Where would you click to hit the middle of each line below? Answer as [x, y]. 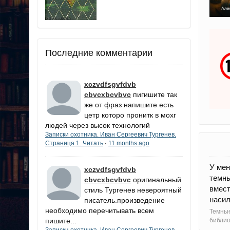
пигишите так [155, 94]
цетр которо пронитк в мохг [130, 115]
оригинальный [157, 179]
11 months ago [129, 143]
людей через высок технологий [98, 125]
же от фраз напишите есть [129, 104]
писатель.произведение [124, 200]
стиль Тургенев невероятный [133, 190]
